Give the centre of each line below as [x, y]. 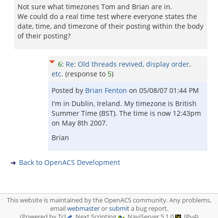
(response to [86, 74]
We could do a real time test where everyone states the [107, 16]
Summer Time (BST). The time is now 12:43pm [126, 113]
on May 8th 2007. [80, 123]
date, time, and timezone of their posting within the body [110, 26]
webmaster [83, 209]
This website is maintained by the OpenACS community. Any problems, [109, 200]
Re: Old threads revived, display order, [128, 64]
